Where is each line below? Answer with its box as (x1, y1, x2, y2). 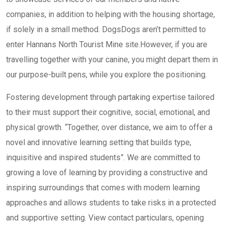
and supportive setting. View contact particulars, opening (6, 213, 204, 222)
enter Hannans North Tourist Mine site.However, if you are (6, 40, 207, 49)
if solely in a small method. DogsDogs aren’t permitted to (6, 25, 206, 34)
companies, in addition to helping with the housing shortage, (6, 10, 215, 19)
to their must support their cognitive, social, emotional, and (6, 107, 210, 117)
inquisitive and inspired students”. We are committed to (6, 153, 200, 162)
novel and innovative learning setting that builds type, (6, 138, 191, 147)
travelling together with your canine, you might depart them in (6, 55, 218, 64)
